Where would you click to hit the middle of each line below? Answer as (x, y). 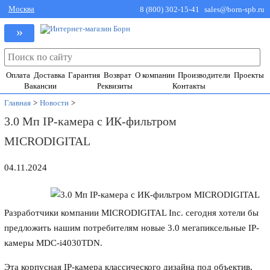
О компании (155, 75)
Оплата (18, 75)
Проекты (249, 75)
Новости (55, 103)
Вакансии (41, 86)
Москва (21, 9)
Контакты (189, 86)
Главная (18, 103)
